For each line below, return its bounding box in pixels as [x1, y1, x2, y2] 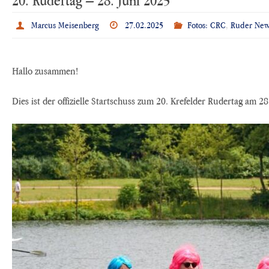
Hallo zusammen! [12, 64, 78, 77]
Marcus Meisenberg [31, 19, 99, 31]
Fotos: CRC [187, 19, 226, 31]
